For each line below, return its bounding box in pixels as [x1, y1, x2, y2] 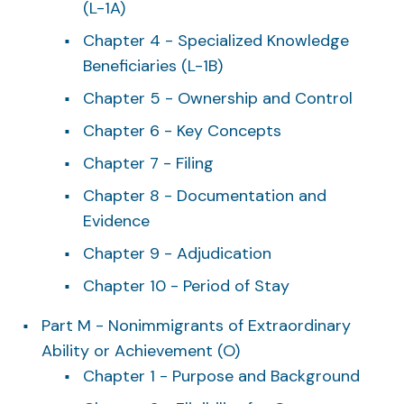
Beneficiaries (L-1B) [83, 54, 223, 77]
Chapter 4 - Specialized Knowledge [83, 29, 349, 51]
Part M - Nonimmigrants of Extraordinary [41, 314, 351, 336]
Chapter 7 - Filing [83, 151, 214, 174]
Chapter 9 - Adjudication [83, 242, 271, 264]
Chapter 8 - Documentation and [83, 184, 326, 207]
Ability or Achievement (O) [41, 339, 240, 362]
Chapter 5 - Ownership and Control [83, 87, 353, 109]
